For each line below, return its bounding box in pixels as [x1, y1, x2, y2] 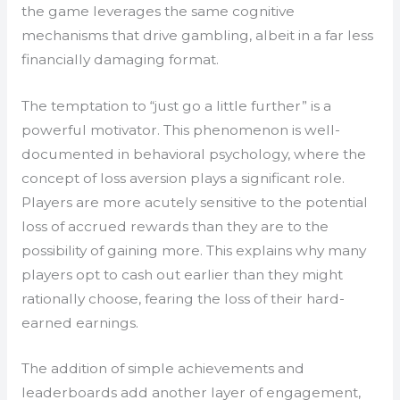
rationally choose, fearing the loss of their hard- [21, 289, 345, 307]
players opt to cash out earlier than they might [21, 265, 343, 283]
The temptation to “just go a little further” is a [21, 96, 331, 114]
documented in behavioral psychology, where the [21, 145, 366, 162]
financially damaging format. [21, 50, 219, 68]
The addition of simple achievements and [21, 360, 304, 378]
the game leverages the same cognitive [21, 2, 295, 20]
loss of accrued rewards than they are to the [21, 217, 329, 235]
